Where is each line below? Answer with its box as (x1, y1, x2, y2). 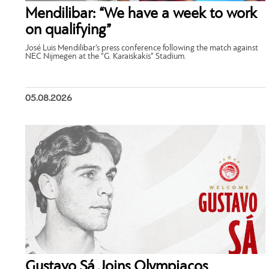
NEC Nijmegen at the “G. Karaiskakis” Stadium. (25, 52, 186, 62)
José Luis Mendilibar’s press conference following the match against (25, 44, 258, 53)
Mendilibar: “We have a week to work (25, 7, 257, 22)
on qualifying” (25, 23, 111, 38)
